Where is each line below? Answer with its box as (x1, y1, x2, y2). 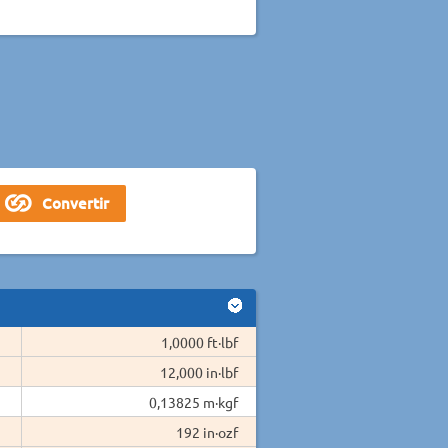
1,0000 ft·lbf (160, 332, 238, 351)
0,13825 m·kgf (148, 392, 238, 411)
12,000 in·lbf (159, 362, 238, 381)
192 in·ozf (175, 422, 238, 441)
